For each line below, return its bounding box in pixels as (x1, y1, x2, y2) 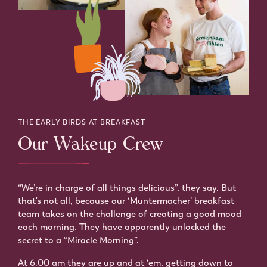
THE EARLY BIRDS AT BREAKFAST (18, 117, 145, 127)
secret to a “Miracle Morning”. (18, 234, 141, 246)
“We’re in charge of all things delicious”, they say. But (18, 181, 236, 194)
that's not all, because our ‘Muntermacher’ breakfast (18, 194, 234, 207)
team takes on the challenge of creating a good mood (18, 207, 241, 220)
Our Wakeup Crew (18, 136, 163, 156)
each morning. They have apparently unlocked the (18, 221, 226, 233)
